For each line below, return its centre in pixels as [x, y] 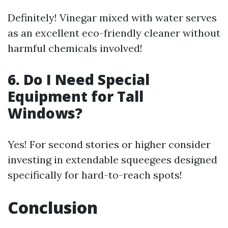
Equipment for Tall [76, 96]
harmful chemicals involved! [75, 48]
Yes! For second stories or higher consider [109, 144]
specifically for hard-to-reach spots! [95, 175]
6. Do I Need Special [79, 79]
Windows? [45, 113]
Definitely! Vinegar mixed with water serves [112, 18]
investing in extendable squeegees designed [112, 160]
